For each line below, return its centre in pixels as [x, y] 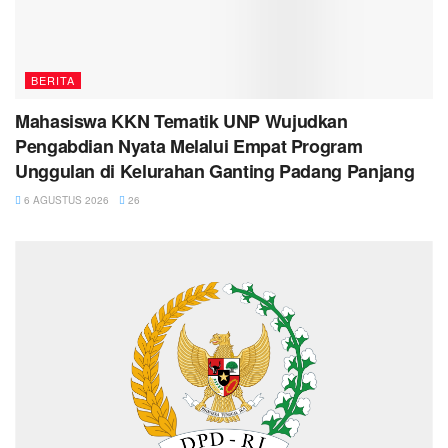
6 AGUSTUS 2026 [65, 199]
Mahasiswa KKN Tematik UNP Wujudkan [181, 120]
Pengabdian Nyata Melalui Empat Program [189, 145]
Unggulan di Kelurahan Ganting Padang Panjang [215, 170]
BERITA [53, 79]
